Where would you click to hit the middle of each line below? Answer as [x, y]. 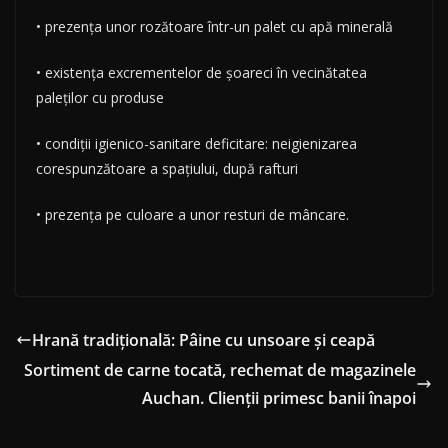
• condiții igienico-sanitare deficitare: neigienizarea [196, 144]
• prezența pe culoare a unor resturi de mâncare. [192, 215]
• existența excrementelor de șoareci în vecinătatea [201, 73]
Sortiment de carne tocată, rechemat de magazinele [220, 370]
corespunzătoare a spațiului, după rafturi [167, 169]
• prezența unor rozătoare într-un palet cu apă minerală [214, 27]
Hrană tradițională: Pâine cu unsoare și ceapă [203, 340]
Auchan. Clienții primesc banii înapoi [279, 398]
